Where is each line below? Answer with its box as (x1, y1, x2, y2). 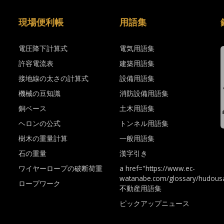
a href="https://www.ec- (119, 163, 195, 173)
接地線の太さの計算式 (18, 73, 88, 83)
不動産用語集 (119, 183, 161, 193)
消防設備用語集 (119, 88, 168, 98)
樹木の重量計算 (18, 133, 67, 143)
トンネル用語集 (119, 118, 168, 128)
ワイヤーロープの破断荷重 (18, 163, 102, 173)
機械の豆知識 (18, 88, 60, 98)
